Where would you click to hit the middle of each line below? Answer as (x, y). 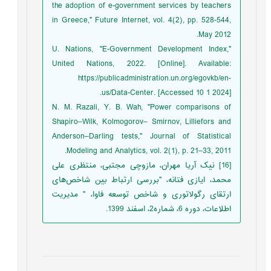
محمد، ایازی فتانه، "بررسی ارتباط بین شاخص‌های (145, 180)
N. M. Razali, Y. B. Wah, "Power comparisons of (145, 107)
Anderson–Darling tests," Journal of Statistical (145, 136)
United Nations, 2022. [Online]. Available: (145, 64)
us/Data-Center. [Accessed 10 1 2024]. (169, 93)
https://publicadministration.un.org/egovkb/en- (158, 78)
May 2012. (218, 35)
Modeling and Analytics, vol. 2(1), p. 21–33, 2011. (152, 151)
